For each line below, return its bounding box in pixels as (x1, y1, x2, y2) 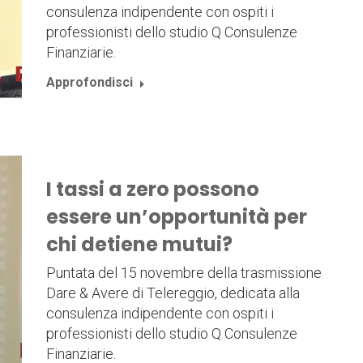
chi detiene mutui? (45, 231, 233, 258)
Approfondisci (45, 75, 133, 91)
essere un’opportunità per (45, 203, 307, 231)
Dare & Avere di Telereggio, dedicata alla (45, 284, 300, 302)
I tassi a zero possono (45, 176, 259, 203)
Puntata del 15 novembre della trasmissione (45, 264, 322, 282)
